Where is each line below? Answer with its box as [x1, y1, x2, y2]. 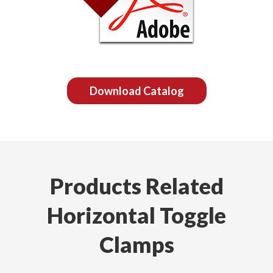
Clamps [99, 231, 174, 258]
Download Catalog [89, 84, 184, 97]
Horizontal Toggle [47, 202, 226, 229]
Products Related [49, 172, 224, 199]
